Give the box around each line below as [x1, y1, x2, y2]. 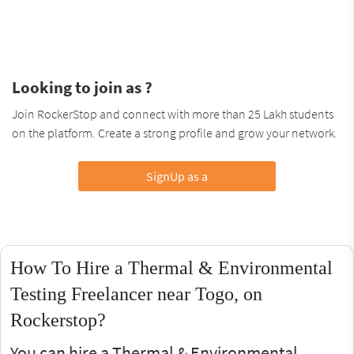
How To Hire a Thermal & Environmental [10, 258, 333, 279]
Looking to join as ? [12, 77, 153, 99]
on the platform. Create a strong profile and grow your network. [12, 125, 337, 141]
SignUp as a [145, 168, 208, 185]
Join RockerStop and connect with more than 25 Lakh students [12, 106, 333, 122]
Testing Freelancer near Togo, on [10, 284, 262, 305]
